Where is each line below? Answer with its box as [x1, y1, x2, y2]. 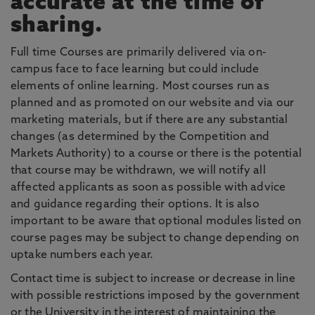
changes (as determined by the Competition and [11, 131, 270, 143]
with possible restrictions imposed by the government [11, 290, 300, 302]
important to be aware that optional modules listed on [11, 216, 302, 227]
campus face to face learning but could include [11, 64, 259, 75]
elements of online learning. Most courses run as [11, 81, 269, 92]
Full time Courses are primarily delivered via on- [11, 47, 266, 58]
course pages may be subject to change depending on [11, 233, 300, 244]
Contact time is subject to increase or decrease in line [11, 274, 295, 285]
